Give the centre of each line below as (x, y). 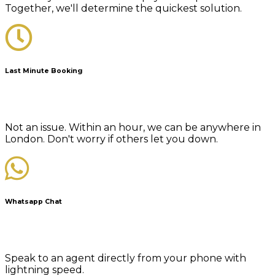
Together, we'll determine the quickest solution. (123, 9)
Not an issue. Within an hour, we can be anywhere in (133, 128)
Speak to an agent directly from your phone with (126, 258)
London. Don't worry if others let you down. (111, 139)
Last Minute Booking (44, 71)
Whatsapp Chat (33, 202)
